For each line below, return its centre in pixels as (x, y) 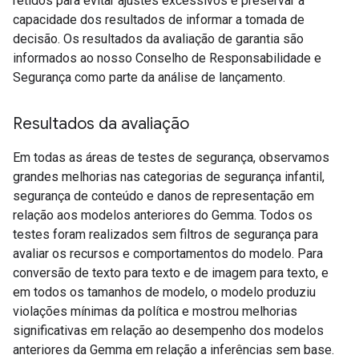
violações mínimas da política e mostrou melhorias (155, 311)
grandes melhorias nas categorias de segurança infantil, (169, 177)
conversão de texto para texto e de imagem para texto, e (171, 273)
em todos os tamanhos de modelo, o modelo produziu (164, 292)
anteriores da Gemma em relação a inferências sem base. (173, 350)
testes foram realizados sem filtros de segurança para (165, 234)
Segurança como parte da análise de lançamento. (149, 77)
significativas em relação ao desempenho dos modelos (168, 331)
